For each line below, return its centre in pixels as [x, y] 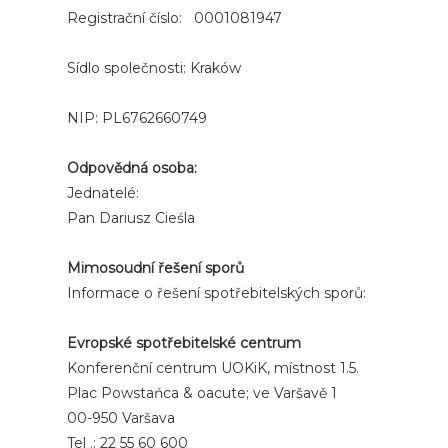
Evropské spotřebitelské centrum [184, 343]
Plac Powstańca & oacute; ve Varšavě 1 [202, 393]
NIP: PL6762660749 [137, 118]
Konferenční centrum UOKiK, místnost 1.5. [213, 368]
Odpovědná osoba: [132, 168]
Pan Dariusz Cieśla [131, 218]
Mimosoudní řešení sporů [156, 268]
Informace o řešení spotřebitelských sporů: [217, 293]
